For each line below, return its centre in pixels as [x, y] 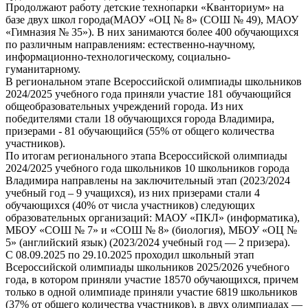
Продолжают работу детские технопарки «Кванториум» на [145, 8]
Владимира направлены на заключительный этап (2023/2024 [148, 181]
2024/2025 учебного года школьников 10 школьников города [147, 168]
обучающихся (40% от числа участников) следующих [130, 206]
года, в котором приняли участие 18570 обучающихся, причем [152, 280]
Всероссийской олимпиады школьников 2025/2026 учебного [147, 267]
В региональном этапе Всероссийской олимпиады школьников [154, 82]
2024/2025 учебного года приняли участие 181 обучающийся [148, 94]
